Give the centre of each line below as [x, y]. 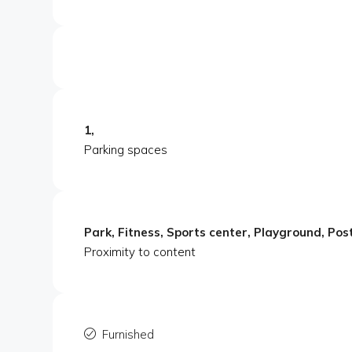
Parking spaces [126, 150]
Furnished [128, 335]
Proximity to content [140, 252]
